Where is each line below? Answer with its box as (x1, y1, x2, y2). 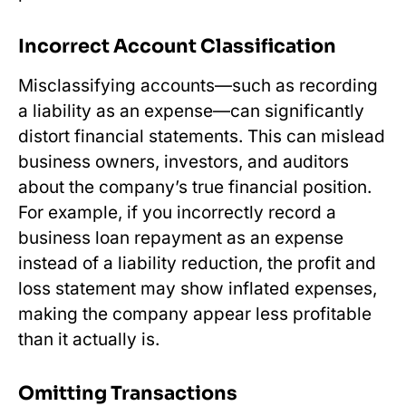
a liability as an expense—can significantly (18, 100, 364, 121)
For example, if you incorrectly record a (18, 201, 336, 223)
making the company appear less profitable (18, 303, 372, 324)
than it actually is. (18, 328, 159, 350)
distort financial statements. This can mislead (18, 125, 385, 147)
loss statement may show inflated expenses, (18, 277, 377, 299)
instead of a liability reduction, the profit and (18, 252, 376, 274)
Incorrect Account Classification (18, 34, 336, 58)
